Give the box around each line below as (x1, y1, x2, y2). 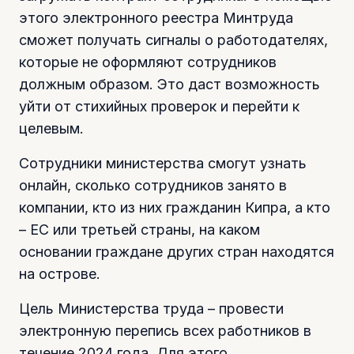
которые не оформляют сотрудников (19, 54, 277, 71)
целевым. (19, 120, 84, 137)
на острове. (19, 265, 100, 283)
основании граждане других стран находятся (19, 243, 334, 261)
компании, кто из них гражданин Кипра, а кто (19, 199, 330, 217)
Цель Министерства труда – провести (19, 300, 284, 318)
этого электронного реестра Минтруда (19, 9, 293, 27)
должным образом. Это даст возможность (19, 76, 320, 93)
